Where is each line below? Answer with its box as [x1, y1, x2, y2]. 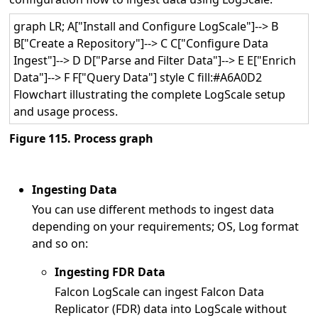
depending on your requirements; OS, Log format [32, 218, 300, 234]
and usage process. [13, 103, 119, 119]
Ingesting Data [32, 181, 118, 197]
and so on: [32, 235, 89, 251]
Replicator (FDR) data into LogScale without [55, 300, 287, 317]
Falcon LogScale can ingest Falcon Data [55, 283, 265, 300]
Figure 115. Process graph [9, 130, 154, 146]
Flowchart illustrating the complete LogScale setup [13, 86, 286, 102]
